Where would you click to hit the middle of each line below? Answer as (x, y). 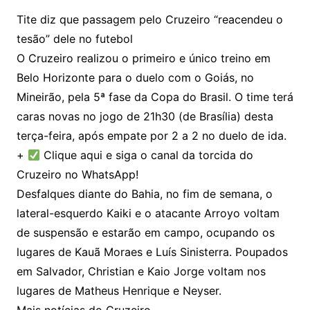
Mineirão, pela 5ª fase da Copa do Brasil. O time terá (155, 97)
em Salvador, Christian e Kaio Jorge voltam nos (141, 272)
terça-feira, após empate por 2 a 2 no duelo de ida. (151, 136)
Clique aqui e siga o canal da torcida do (147, 155)
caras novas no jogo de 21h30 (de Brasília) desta (145, 117)
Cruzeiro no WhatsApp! (77, 175)
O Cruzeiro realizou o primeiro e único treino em (143, 58)
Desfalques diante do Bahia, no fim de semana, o (144, 194)
